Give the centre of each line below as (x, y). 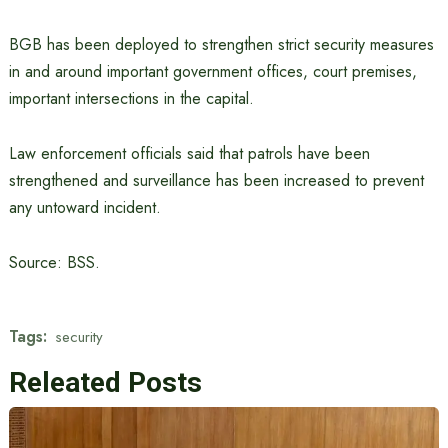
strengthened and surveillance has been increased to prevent (216, 180)
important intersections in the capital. (131, 98)
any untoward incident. (84, 207)
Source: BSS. (54, 262)
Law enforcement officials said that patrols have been (189, 153)
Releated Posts (105, 382)
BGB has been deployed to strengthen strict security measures (221, 44)
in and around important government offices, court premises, (212, 71)
